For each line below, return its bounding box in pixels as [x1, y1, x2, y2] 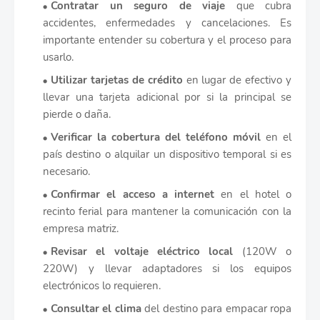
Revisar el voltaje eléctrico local [51, 244, 234, 259]
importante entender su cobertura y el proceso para [43, 33, 291, 48]
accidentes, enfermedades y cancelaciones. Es [43, 16, 291, 31]
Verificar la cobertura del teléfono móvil [51, 130, 261, 145]
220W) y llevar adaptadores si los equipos [43, 261, 291, 276]
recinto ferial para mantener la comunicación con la [43, 204, 291, 219]
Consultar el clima [51, 301, 141, 316]
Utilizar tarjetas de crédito [51, 73, 186, 88]
